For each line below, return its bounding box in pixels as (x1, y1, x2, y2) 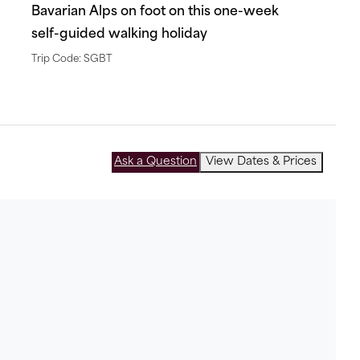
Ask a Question (114, 157, 197, 167)
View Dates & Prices (206, 157, 317, 167)
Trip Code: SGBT (31, 55, 112, 64)
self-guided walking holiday (31, 28, 207, 41)
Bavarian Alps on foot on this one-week (31, 6, 279, 18)
